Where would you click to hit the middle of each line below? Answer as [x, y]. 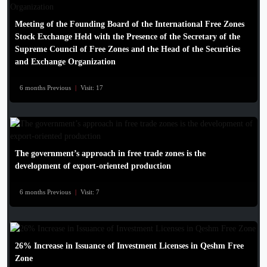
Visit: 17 [92, 87]
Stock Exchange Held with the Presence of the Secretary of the [128, 36]
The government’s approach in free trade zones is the [110, 153]
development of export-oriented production [93, 166]
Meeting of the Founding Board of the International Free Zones [130, 24]
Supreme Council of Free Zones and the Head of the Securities [128, 49]
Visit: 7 [90, 192]
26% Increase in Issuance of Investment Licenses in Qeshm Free [129, 246]
